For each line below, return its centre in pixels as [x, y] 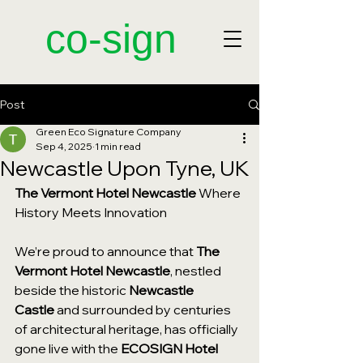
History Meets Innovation [91, 212]
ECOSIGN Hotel [171, 348]
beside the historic [72, 290]
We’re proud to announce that [105, 251]
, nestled [197, 271]
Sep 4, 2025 [64, 146]
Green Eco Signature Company [108, 132]
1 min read [118, 146]
